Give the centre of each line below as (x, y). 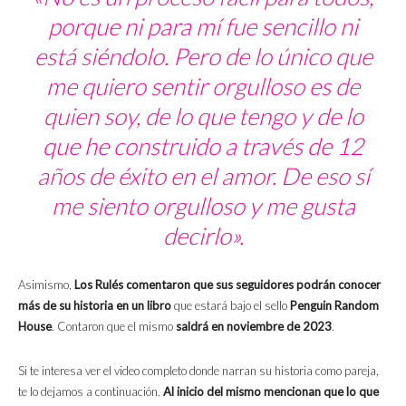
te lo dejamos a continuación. (91, 392)
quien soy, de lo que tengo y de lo (203, 116)
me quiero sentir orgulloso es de (203, 87)
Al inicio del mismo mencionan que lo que (271, 392)
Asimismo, (45, 285)
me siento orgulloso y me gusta (203, 206)
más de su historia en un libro (95, 306)
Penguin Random (334, 306)
